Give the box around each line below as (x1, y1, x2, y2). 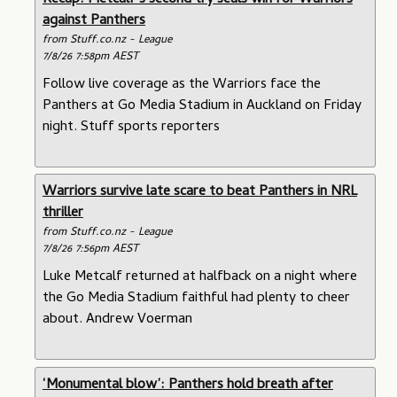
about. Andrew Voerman (42, 308, 192, 332)
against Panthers (42, 10, 145, 34)
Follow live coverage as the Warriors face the (42, 73, 321, 97)
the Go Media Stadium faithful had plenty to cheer (42, 287, 350, 311)
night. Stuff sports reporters (42, 115, 220, 139)
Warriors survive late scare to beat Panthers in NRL (42, 181, 357, 205)
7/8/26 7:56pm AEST (42, 240, 138, 260)
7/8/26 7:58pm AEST (42, 48, 138, 67)
